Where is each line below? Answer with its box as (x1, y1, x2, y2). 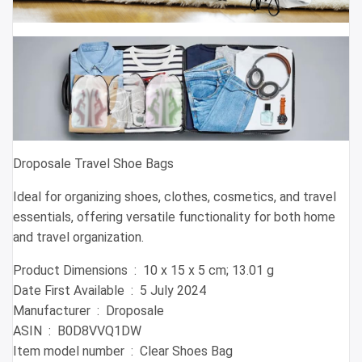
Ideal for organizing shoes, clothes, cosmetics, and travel (13, 189, 336, 205)
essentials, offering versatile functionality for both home (13, 209, 335, 225)
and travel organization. (13, 229, 144, 246)
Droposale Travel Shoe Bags (13, 156, 174, 172)
